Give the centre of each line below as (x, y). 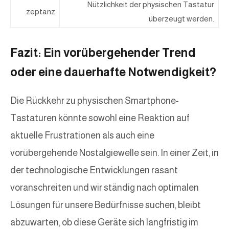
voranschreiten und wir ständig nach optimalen (105, 188)
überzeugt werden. (181, 19)
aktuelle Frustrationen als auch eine (82, 136)
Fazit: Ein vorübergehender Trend (103, 53)
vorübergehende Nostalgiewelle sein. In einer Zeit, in (114, 153)
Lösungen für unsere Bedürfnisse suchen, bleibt (106, 205)
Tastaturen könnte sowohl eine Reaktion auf (100, 118)
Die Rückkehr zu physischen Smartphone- (95, 101)
